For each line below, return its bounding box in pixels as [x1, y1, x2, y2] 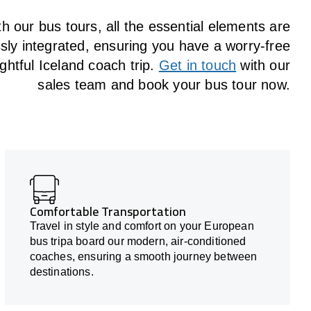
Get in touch [158, 58, 237, 74]
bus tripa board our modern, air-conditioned [29, 235, 246, 248]
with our [236, 58, 290, 74]
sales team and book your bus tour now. [37, 77, 290, 93]
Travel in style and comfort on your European [29, 220, 254, 233]
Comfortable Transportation [29, 200, 186, 224]
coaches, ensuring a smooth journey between [29, 251, 258, 263]
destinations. [29, 266, 94, 278]
